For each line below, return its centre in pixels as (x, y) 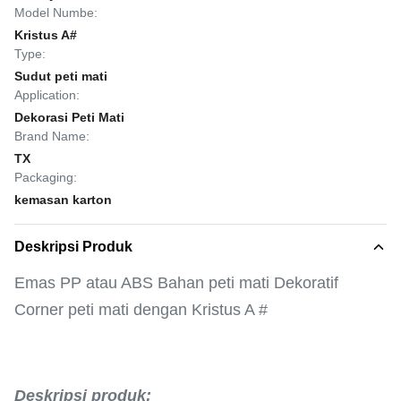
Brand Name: (52, 136)
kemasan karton (63, 200)
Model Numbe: (56, 13)
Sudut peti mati (61, 76)
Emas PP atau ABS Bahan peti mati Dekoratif (176, 283)
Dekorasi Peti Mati (69, 117)
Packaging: (46, 177)
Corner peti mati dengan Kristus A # (141, 310)
